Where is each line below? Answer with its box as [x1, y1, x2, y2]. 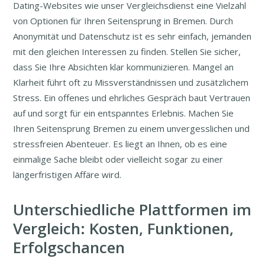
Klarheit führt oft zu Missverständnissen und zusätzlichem [13, 76, 249, 89]
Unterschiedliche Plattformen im [13, 199, 252, 221]
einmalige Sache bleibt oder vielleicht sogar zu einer [13, 153, 224, 166]
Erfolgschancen [13, 237, 125, 258]
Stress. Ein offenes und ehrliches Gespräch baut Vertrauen [13, 92, 251, 104]
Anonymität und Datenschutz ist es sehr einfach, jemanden [13, 30, 252, 43]
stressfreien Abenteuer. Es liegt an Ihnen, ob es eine [13, 138, 228, 150]
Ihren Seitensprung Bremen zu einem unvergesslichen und [13, 122, 250, 135]
